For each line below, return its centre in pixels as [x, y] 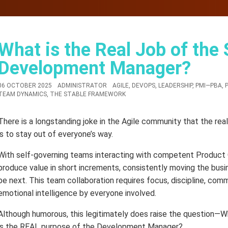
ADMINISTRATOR [82, 85]
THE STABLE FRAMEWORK [88, 94]
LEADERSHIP [175, 85]
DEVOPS [144, 85]
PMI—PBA [209, 85]
